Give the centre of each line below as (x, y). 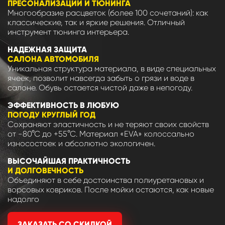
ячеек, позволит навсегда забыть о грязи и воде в (101, 78)
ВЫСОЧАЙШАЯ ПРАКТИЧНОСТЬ (69, 161)
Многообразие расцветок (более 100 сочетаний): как (108, 13)
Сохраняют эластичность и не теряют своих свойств (108, 125)
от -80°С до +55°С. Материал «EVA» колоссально (101, 134)
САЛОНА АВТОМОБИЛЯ (53, 59)
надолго (23, 199)
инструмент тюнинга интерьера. (68, 32)
